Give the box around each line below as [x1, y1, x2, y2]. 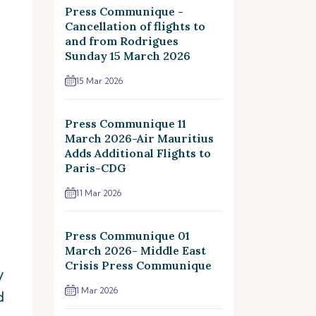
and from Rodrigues [65, 34, 178, 48]
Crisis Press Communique [65, 258, 212, 272]
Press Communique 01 [65, 229, 190, 243]
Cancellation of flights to [65, 19, 205, 33]
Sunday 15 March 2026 [65, 49, 190, 63]
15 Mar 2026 [76, 75, 123, 86]
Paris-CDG [65, 161, 126, 175]
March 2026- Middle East [65, 243, 206, 257]
